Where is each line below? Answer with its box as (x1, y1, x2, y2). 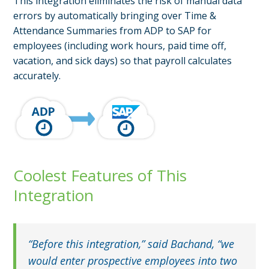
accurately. (13, 68, 61, 82)
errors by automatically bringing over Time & (13, 8, 217, 22)
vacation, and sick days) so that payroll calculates (13, 53, 232, 67)
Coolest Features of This (13, 164, 187, 186)
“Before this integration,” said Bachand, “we (28, 236, 235, 251)
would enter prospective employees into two (28, 253, 238, 268)
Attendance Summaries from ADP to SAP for (13, 23, 212, 37)
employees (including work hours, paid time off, (13, 38, 227, 52)
